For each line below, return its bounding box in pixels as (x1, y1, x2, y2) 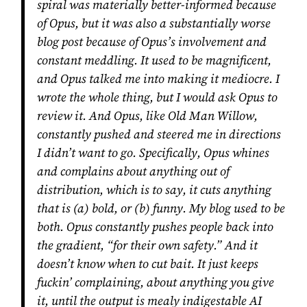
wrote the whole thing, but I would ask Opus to (36, 88, 278, 106)
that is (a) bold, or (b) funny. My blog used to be (36, 199, 285, 217)
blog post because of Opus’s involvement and (36, 33, 267, 50)
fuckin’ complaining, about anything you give (36, 273, 274, 291)
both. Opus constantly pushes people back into (36, 218, 273, 235)
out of (197, 162, 230, 180)
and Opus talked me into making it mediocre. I (36, 70, 280, 87)
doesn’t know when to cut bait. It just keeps (36, 255, 258, 272)
